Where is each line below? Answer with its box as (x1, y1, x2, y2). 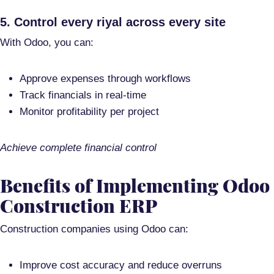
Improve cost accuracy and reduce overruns (20, 259, 222, 272)
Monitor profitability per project (20, 106, 159, 118)
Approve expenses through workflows (20, 73, 191, 85)
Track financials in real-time (20, 89, 146, 102)
